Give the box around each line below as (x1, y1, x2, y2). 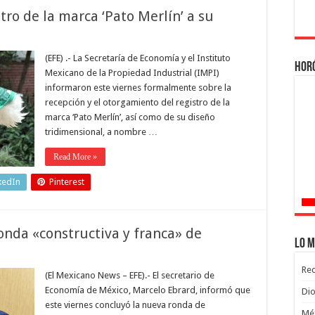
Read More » (53, 152, 97, 162)
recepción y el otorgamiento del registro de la (45, 97, 230, 108)
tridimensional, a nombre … (45, 127, 157, 137)
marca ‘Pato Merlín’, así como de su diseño (45, 112, 215, 122)
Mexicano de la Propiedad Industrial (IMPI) (45, 67, 219, 78)
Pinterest (49, 176, 84, 187)
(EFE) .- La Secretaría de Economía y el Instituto (45, 53, 231, 63)
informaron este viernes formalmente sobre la (45, 82, 231, 93)
